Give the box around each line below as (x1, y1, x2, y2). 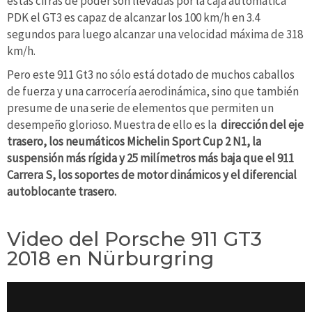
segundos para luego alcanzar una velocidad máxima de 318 (7, 26, 303, 42)
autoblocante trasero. (7, 184, 116, 200)
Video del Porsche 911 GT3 (7, 227, 262, 251)
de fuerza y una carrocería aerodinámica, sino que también (7, 84, 299, 100)
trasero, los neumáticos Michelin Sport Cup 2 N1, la (7, 134, 261, 150)
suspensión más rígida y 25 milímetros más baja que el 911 (7, 150, 294, 166)
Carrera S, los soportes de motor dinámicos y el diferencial (7, 167, 297, 183)
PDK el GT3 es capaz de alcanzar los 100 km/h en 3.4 (7, 10, 260, 26)
